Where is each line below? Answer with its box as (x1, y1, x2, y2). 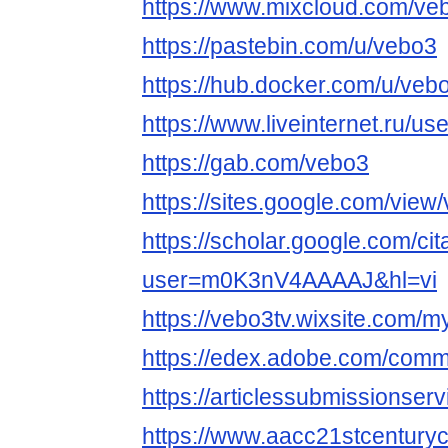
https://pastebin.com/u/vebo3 (142, 33, 437, 60)
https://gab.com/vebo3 (142, 150, 369, 177)
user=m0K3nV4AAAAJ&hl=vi (142, 267, 437, 294)
